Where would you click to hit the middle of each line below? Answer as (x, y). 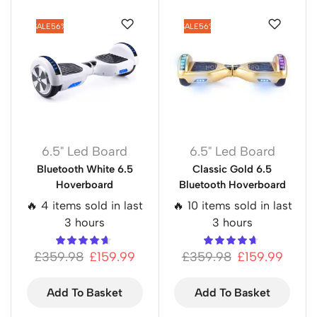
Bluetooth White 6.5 (85, 169)
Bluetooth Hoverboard (232, 184)
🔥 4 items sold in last (85, 205)
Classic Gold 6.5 (232, 169)
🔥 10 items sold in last (232, 205)
